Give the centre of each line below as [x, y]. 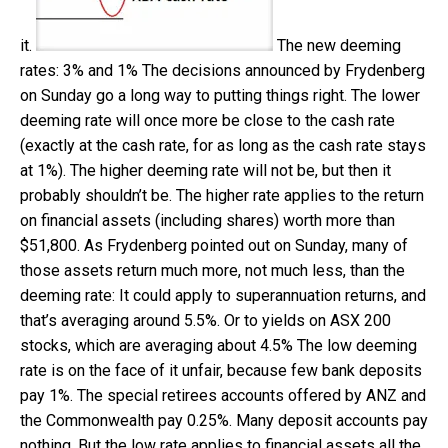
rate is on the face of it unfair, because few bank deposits [221, 370]
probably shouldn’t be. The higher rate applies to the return [222, 195]
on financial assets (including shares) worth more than [207, 220]
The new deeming [339, 45]
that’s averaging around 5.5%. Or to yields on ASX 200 [205, 320]
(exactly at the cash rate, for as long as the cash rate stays [223, 145]
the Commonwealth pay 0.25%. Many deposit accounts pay [224, 420]
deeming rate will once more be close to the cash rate [207, 120]
